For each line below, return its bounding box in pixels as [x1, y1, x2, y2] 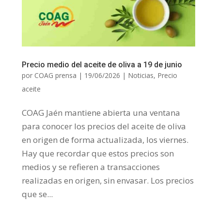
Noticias [127, 70, 154, 80]
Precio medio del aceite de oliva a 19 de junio [21, 60, 182, 69]
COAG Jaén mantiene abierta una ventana [21, 107, 180, 118]
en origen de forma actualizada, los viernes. [21, 134, 188, 145]
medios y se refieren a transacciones [21, 161, 160, 172]
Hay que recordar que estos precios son [21, 147, 174, 159]
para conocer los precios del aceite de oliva [21, 120, 186, 132]
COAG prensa [34, 70, 77, 80]
